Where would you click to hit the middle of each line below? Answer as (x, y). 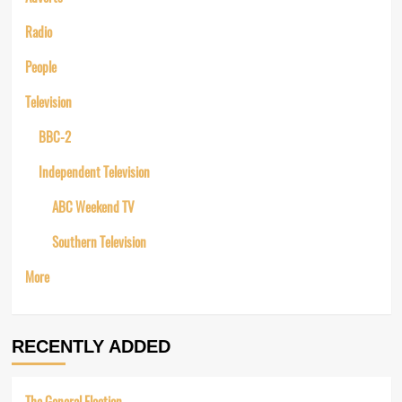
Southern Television (99, 241)
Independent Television (94, 171)
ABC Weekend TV (93, 206)
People (40, 66)
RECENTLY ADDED (91, 347)
